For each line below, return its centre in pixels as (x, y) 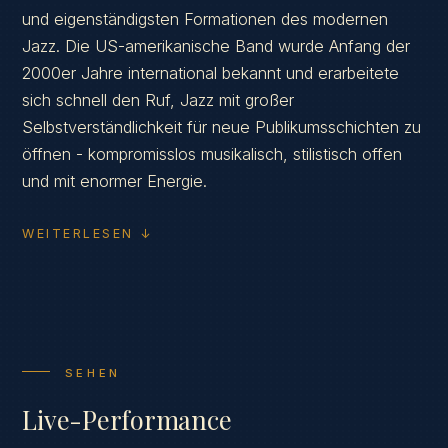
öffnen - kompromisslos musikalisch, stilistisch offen (212, 154)
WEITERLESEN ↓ (87, 233)
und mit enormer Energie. (115, 181)
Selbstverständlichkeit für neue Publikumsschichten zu (222, 127)
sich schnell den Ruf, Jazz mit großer (158, 100)
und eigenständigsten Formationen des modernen (205, 19)
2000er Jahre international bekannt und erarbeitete (211, 73)
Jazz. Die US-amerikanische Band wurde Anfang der (216, 46)
